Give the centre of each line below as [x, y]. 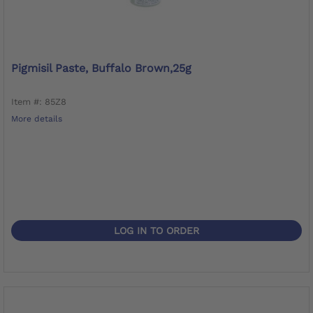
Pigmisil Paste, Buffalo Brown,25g [101, 68]
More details [37, 118]
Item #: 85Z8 [39, 101]
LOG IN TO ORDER [156, 230]
